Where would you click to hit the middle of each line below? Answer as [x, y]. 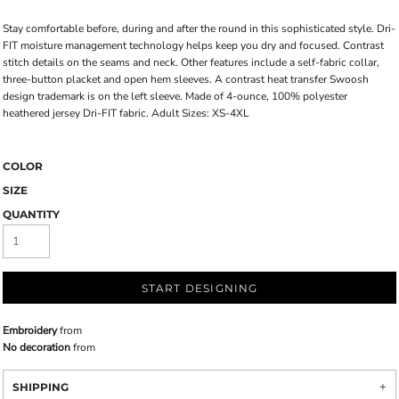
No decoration [37, 347]
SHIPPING [41, 387]
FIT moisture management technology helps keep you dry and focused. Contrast [193, 45]
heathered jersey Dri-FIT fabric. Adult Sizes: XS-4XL [126, 113]
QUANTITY [31, 214]
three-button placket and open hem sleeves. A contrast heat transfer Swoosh [186, 79]
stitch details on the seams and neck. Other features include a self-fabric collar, [191, 62]
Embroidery [30, 330]
